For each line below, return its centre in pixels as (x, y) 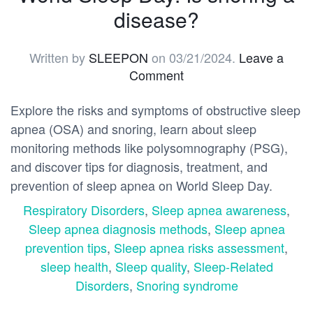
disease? (156, 19)
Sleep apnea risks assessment (199, 247)
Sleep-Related (233, 266)
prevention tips (66, 247)
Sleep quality (151, 266)
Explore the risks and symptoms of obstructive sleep (155, 109)
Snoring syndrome (187, 285)
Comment (156, 74)
